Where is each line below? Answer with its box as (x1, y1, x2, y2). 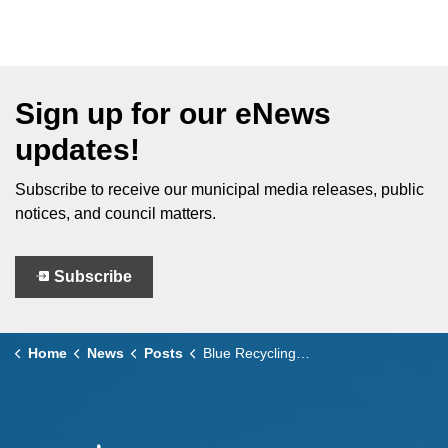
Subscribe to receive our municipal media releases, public (15, 181, 424, 198)
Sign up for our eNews (15, 97, 331, 130)
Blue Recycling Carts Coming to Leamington (202, 345, 296, 361)
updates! (15, 133, 140, 166)
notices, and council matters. (15, 205, 220, 222)
